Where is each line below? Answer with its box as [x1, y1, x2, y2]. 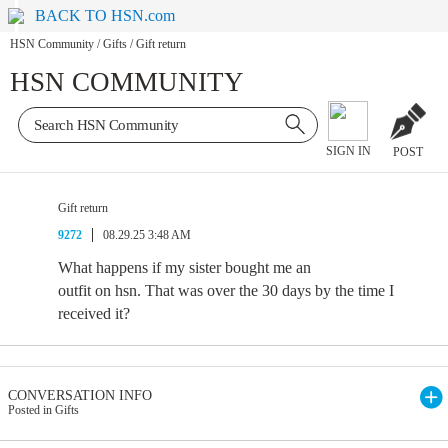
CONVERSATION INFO [8, 388, 152, 403]
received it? [58, 305, 130, 322]
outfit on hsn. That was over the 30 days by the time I [58, 282, 394, 299]
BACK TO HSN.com [35, 7, 176, 24]
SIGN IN [325, 144, 371, 159]
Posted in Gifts [8, 403, 79, 417]
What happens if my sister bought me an [58, 259, 311, 276]
